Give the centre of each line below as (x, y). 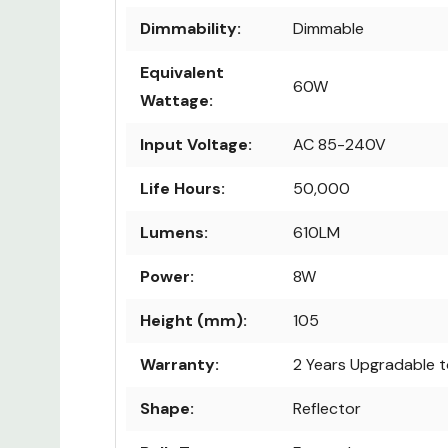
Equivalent (182, 72)
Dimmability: (190, 28)
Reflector (327, 408)
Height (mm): (193, 320)
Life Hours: (182, 188)
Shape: (167, 408)
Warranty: (179, 364)
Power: (167, 276)
